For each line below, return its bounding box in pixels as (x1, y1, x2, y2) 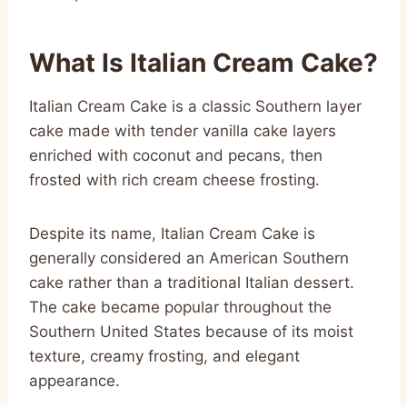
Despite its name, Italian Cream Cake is (29, 223, 315, 243)
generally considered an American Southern (29, 248, 349, 267)
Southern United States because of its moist (29, 322, 353, 341)
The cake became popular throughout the (29, 297, 332, 316)
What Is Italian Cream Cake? (29, 46, 378, 78)
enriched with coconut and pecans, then (29, 145, 323, 164)
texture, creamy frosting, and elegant (29, 346, 300, 365)
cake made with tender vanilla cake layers (29, 121, 336, 140)
